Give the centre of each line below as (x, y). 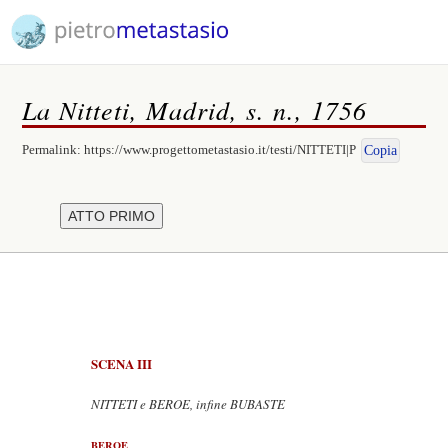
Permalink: (53, 149)
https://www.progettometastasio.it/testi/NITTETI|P (220, 149)
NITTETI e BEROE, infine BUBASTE (188, 404)
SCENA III (121, 363)
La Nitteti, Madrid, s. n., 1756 (195, 109)
